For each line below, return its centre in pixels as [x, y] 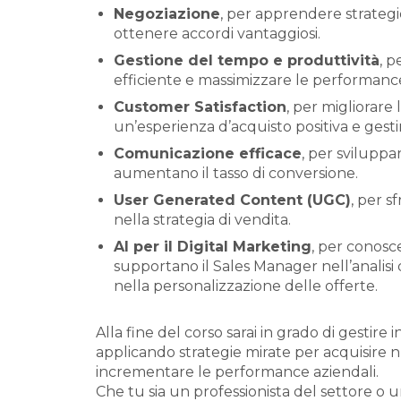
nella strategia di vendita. [202, 220]
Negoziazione [167, 14]
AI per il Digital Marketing [213, 247]
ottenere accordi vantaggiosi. [217, 34]
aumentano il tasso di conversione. [236, 173]
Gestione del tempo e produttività [247, 60]
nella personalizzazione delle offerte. [246, 286]
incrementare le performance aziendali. [237, 372]
